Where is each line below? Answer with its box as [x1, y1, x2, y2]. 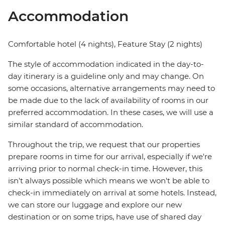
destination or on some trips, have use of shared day [8, 212, 201, 222]
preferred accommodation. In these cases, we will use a [8, 107, 213, 118]
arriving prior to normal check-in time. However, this [8, 164, 202, 174]
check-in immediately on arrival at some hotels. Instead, [8, 188, 216, 198]
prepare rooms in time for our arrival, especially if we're [8, 152, 212, 162]
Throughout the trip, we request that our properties [8, 140, 200, 150]
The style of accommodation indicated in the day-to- [8, 59, 204, 69]
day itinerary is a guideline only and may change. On [8, 71, 204, 81]
